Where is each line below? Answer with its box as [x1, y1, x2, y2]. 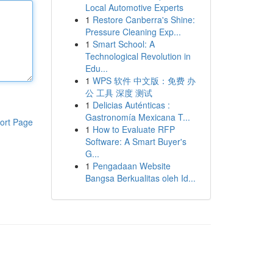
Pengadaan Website [92, 160, 171, 172]
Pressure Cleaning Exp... [85, 26, 181, 38]
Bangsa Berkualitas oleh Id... [85, 172, 196, 184]
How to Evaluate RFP [92, 123, 175, 135]
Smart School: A [92, 38, 155, 50]
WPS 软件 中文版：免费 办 [92, 74, 196, 87]
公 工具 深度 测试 [85, 87, 152, 99]
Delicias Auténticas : [92, 99, 170, 111]
